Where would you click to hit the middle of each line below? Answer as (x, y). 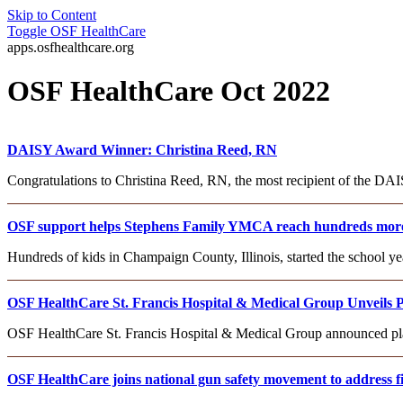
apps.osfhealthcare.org (71, 47)
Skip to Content (52, 15)
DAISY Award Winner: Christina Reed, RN (142, 149)
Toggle (27, 31)
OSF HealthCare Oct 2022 (169, 91)
